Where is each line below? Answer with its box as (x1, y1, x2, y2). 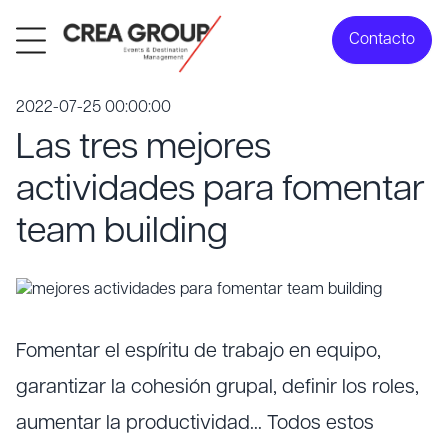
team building (16, 215, 228, 251)
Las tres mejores (16, 131, 271, 167)
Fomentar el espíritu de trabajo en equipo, (16, 342, 381, 362)
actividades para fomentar (16, 173, 425, 209)
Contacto (349, 32, 415, 48)
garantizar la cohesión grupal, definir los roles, (16, 378, 419, 398)
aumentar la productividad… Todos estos (16, 414, 374, 434)
